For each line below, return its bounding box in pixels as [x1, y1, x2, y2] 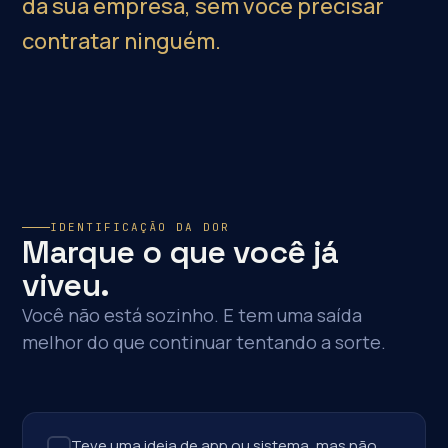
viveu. [22, 265, 110, 305]
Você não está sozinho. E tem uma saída [22, 303, 363, 327]
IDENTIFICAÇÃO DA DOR [50, 220, 230, 234]
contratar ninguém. [22, 26, 222, 56]
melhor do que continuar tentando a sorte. [22, 330, 387, 354]
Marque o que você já [22, 232, 339, 272]
